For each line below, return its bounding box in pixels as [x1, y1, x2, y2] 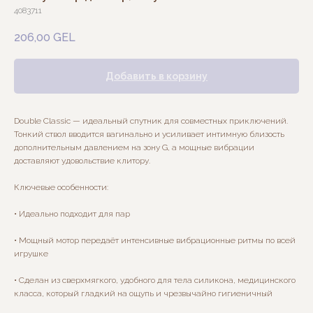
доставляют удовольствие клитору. [14, 156, 150, 166]
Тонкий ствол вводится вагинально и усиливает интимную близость [14, 129, 284, 140]
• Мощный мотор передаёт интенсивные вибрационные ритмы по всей [14, 235, 296, 246]
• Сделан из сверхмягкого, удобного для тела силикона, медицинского [14, 275, 296, 286]
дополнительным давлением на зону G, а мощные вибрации [14, 143, 254, 153]
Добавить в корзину [105, 71, 208, 82]
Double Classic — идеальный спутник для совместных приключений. [14, 116, 288, 126]
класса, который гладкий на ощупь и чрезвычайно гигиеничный [14, 289, 272, 299]
